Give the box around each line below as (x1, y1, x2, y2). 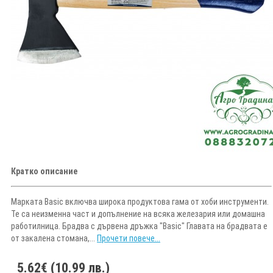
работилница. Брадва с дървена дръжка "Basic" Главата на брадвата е (11, 221, 268, 231)
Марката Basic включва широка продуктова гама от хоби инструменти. (11, 196, 269, 207)
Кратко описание (11, 166, 77, 176)
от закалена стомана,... (11, 233, 97, 243)
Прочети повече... (97, 233, 160, 243)
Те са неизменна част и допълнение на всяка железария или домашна (11, 208, 265, 219)
